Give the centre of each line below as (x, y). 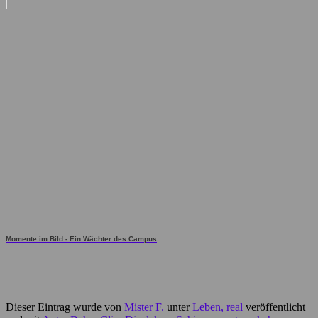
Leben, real (218, 307)
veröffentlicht (274, 307)
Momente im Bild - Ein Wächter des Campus (81, 239)
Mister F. (144, 307)
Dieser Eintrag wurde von (65, 307)
